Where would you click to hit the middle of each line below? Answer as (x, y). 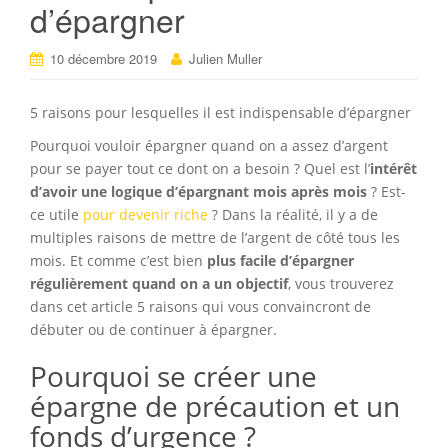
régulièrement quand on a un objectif (159, 284)
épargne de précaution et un (215, 406)
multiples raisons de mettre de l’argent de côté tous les (215, 238)
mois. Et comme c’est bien (118, 261)
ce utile (56, 215)
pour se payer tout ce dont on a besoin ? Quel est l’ (200, 169)
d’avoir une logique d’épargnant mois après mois (198, 192)
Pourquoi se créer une (173, 376)
